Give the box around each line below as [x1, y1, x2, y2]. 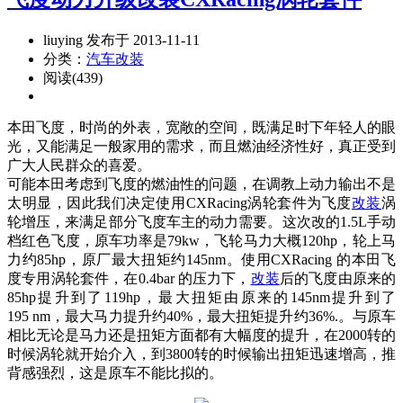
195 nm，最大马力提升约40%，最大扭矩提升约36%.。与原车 [7, 308, 396, 324]
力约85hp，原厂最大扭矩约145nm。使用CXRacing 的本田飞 [7, 251, 396, 267]
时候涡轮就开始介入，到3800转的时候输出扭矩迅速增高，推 [7, 345, 396, 362]
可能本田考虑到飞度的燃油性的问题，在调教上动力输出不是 [7, 175, 396, 192]
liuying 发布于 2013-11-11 [43, 31, 200, 48]
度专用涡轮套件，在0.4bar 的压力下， [7, 270, 251, 286]
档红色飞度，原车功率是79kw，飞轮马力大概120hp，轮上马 [7, 232, 396, 248]
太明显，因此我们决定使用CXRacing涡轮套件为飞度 [7, 194, 352, 210]
